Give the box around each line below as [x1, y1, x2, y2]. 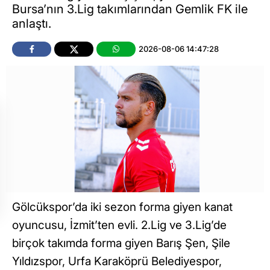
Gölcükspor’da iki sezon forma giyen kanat [12, 199, 233, 214]
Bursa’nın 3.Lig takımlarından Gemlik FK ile [12, 1, 248, 16]
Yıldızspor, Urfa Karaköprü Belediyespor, [12, 254, 222, 268]
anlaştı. [12, 16, 51, 31]
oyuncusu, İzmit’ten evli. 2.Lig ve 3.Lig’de [12, 218, 227, 232]
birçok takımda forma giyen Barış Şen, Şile [12, 236, 230, 250]
